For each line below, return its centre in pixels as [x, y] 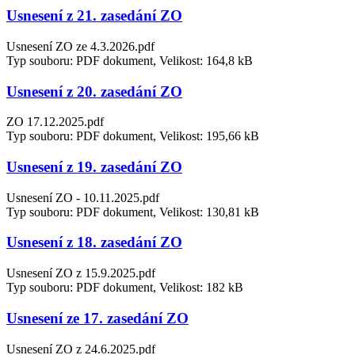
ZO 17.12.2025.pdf [55, 122]
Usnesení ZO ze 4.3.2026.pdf [80, 46]
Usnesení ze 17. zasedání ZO [97, 318]
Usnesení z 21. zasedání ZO [94, 16]
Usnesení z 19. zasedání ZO [94, 167]
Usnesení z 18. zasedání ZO [94, 242]
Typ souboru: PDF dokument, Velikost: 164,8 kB [130, 60]
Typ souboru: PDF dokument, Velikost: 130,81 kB [133, 212]
